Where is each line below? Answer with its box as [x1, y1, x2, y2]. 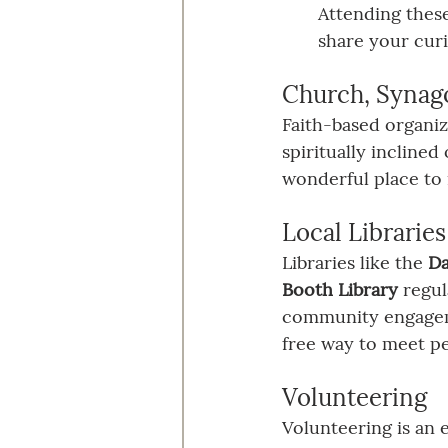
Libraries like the [282, 250, 428, 274]
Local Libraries [282, 216, 446, 248]
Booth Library [282, 277, 398, 301]
